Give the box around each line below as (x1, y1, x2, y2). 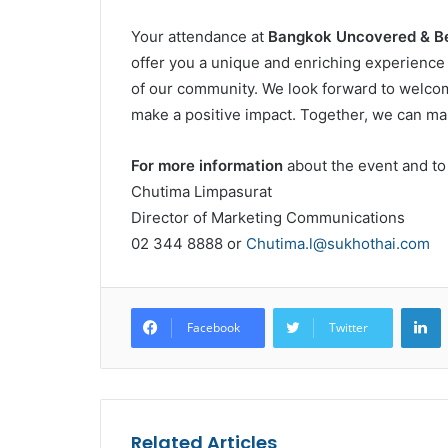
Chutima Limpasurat (130, 182, 272, 201)
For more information (130, 156, 283, 175)
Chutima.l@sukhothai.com (245, 234, 430, 253)
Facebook (186, 319, 240, 336)
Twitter (328, 319, 368, 336)
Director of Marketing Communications (130, 208, 405, 227)
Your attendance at (130, 27, 268, 46)
